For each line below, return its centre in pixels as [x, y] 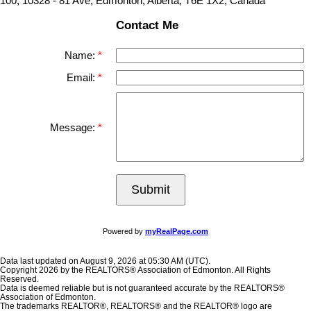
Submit [151, 189]
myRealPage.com [177, 231]
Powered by [124, 231]
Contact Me [147, 25]
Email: [82, 77]
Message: [74, 127]
